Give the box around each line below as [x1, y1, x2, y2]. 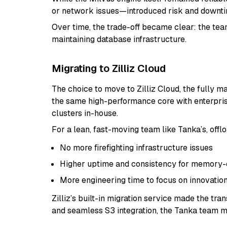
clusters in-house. [52, 108, 118, 119]
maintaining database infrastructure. [52, 34, 186, 45]
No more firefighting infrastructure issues [60, 142, 213, 153]
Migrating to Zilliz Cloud [52, 62, 166, 75]
